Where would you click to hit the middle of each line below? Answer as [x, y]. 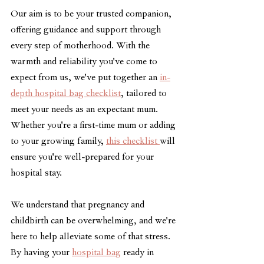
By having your [41, 253]
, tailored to [145, 94]
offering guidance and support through [87, 31]
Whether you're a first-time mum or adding [94, 126]
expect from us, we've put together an [85, 78]
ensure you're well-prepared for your [83, 158]
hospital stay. [36, 174]
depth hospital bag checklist [66, 94]
